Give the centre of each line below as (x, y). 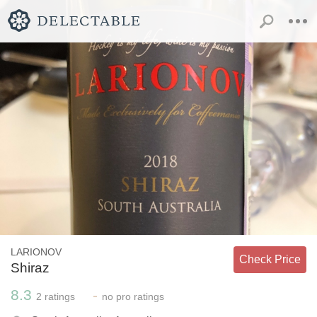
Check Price (270, 259)
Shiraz (30, 267)
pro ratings (139, 296)
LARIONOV (36, 252)
